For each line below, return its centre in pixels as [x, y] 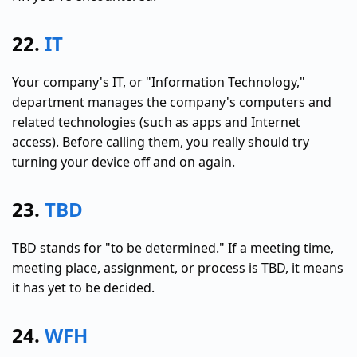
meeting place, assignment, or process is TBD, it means [178, 267]
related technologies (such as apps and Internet [156, 122]
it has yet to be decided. [83, 287]
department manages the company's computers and [172, 102]
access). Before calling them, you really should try [161, 141]
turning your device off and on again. [124, 161]
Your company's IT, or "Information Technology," [159, 82]
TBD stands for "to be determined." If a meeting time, [173, 247]
